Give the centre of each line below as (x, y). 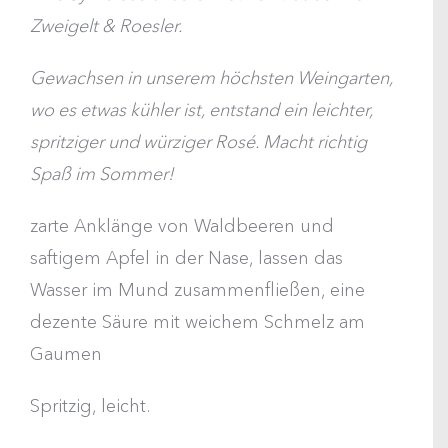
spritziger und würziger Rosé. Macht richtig (198, 142)
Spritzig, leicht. (90, 406)
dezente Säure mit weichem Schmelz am (197, 322)
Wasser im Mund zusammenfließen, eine (197, 290)
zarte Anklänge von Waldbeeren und (182, 226)
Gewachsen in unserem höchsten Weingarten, (211, 78)
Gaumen (66, 354)
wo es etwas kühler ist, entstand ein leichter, (201, 110)
